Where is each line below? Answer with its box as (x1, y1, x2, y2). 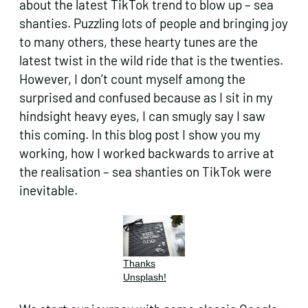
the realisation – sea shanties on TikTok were (19, 163, 272, 179)
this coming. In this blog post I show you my (19, 126, 261, 142)
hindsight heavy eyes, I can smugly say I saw (19, 107, 265, 124)
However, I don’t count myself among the (19, 70, 245, 87)
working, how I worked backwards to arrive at (19, 144, 274, 161)
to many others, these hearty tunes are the (19, 33, 258, 49)
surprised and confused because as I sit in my (19, 89, 273, 105)
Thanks (123, 257, 155, 269)
